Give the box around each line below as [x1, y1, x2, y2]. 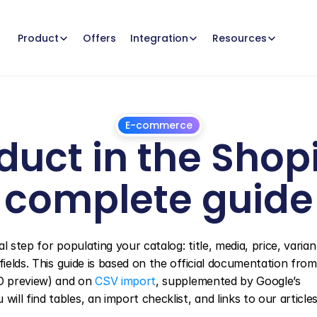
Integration [129, 31, 188, 45]
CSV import [95, 274, 156, 288]
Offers [82, 30, 116, 45]
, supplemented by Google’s [156, 274, 301, 288]
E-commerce [125, 118, 192, 132]
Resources [212, 31, 267, 45]
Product [17, 31, 59, 45]
